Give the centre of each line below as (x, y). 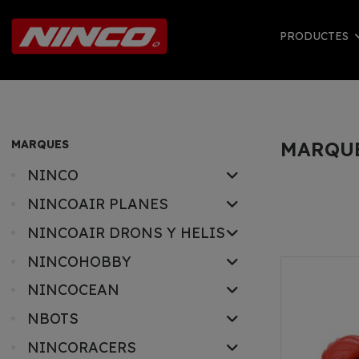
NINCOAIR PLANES (97, 204)
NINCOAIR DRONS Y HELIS (126, 232)
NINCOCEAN (73, 290)
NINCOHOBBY (79, 261)
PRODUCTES (316, 36)
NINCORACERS (81, 347)
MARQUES (40, 144)
